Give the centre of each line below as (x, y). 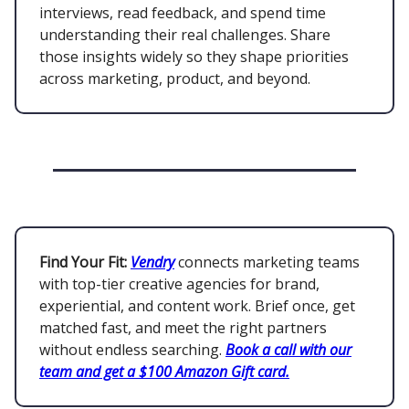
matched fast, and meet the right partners (183, 328)
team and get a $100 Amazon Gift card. (164, 372)
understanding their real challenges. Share (185, 35)
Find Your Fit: (83, 262)
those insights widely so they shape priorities (194, 57)
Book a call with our (288, 350)
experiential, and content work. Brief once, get (197, 306)
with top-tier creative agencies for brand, (179, 284)
